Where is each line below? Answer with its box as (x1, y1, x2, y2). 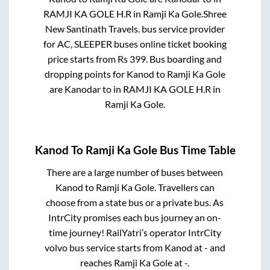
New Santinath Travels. (45, 23, 140, 35)
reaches (80, 256, 115, 268)
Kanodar (64, 83, 101, 95)
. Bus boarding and (146, 53, 222, 65)
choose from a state (46, 196, 129, 208)
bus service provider (139, 23, 225, 35)
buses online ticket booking (111, 38, 227, 50)
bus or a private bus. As (128, 196, 224, 208)
